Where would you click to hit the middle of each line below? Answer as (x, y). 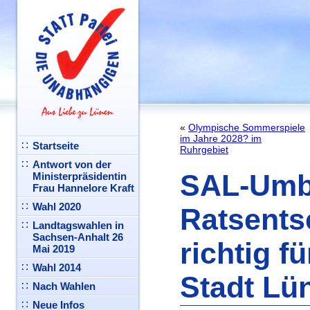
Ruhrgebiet (204, 149)
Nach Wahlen (64, 286)
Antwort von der (72, 164)
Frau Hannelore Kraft (83, 188)
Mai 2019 (54, 249)
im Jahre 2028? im (221, 138)
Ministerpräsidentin (80, 176)
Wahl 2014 (57, 267)
